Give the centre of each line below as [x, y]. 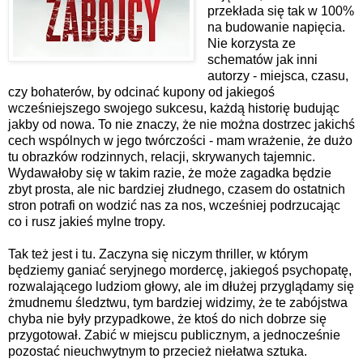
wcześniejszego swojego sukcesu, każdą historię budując [174, 108]
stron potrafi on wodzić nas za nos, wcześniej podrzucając [174, 205]
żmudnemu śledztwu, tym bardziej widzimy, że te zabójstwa [178, 302]
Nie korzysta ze [251, 43]
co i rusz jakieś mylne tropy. [87, 221]
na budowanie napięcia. [276, 27]
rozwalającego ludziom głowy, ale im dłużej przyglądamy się [181, 286]
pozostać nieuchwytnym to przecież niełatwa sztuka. [158, 351]
